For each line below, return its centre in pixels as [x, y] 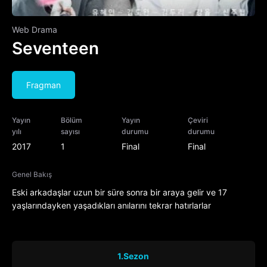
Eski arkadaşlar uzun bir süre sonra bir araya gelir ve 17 [119, 193]
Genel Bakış [32, 175]
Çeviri [198, 120]
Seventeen [55, 49]
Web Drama [35, 30]
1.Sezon [133, 256]
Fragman [44, 85]
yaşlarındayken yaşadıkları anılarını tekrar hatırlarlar [111, 206]
